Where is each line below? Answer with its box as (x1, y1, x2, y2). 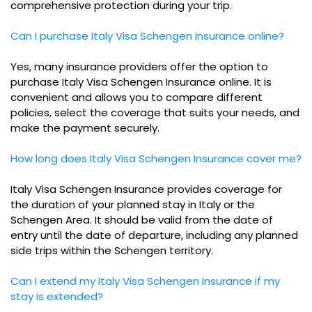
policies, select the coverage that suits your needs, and (10, 104, 299, 120)
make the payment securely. (10, 120, 159, 135)
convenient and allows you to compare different (10, 89, 263, 104)
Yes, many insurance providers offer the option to (10, 58, 268, 74)
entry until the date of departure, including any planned (10, 227, 298, 242)
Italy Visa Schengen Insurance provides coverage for (10, 181, 282, 196)
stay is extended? (10, 288, 103, 304)
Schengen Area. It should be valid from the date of (10, 212, 273, 227)
